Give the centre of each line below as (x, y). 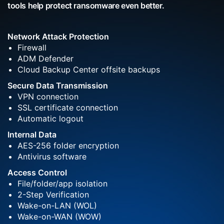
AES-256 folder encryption (68, 145)
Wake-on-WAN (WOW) (59, 216)
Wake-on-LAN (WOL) (57, 205)
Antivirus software (52, 156)
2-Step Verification (53, 194)
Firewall (32, 47)
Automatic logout (50, 118)
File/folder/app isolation (62, 183)
